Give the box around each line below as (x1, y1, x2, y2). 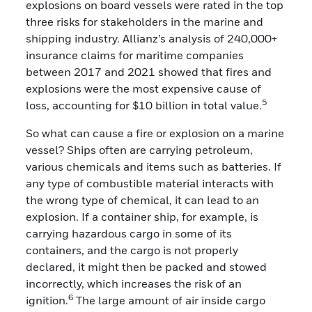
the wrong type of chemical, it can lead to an (26, 192, 260, 207)
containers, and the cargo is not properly (26, 242, 239, 257)
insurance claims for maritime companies (26, 47, 244, 62)
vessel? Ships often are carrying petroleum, (26, 142, 253, 157)
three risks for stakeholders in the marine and (26, 14, 264, 29)
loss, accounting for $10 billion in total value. (26, 97, 263, 112)
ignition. (26, 292, 69, 307)
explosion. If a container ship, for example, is (26, 209, 259, 224)
